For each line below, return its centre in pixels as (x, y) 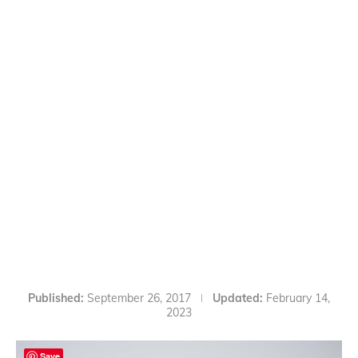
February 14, (298, 298)
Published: (56, 298)
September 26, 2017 (139, 298)
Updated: (238, 298)
